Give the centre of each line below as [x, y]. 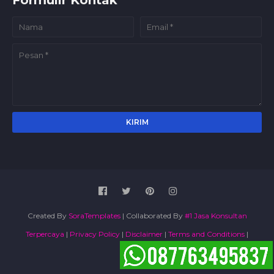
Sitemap [137, 252]
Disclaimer [144, 234]
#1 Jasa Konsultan [216, 216]
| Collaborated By [152, 216]
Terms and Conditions [206, 234]
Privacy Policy [95, 234]
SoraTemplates [94, 216]
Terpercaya [45, 234]
